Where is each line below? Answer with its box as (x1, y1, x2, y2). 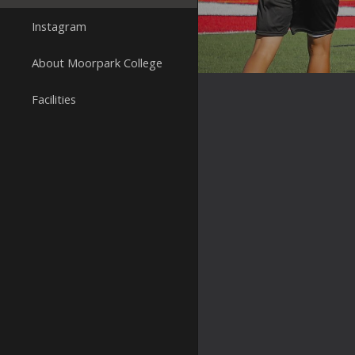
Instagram (32, 18, 86, 34)
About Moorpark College (32, 55, 162, 71)
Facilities (32, 91, 76, 107)
